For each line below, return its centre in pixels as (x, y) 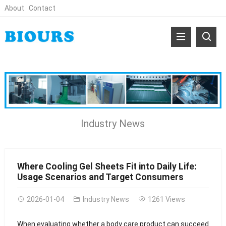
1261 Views (166, 199)
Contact (42, 8)
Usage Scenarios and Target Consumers (100, 177)
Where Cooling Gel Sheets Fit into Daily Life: (107, 166)
